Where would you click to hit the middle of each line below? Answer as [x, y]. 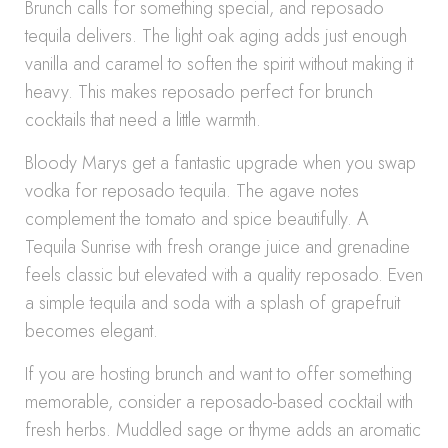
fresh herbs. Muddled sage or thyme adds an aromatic [223, 430]
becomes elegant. [91, 331]
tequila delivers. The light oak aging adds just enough [216, 36]
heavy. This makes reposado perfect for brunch [199, 92]
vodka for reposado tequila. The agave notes [192, 191]
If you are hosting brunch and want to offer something [218, 374]
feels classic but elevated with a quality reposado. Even [224, 275]
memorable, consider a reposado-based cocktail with [219, 402]
